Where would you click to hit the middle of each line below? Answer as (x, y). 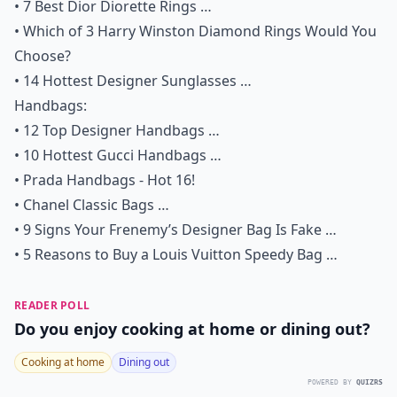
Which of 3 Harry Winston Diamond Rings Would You (200, 31)
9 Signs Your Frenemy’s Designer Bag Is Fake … (180, 230)
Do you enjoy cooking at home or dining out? (192, 329)
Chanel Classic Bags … (96, 205)
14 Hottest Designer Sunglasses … (137, 81)
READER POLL (52, 305)
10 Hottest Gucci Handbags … (122, 155)
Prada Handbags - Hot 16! (109, 180)
